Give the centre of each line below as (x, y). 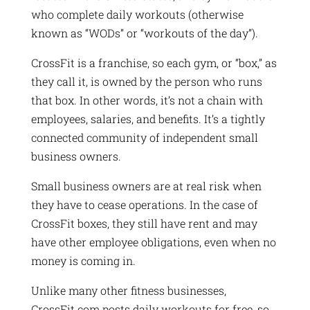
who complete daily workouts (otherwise (137, 14)
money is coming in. (83, 260)
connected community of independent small (144, 137)
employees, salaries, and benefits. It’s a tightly (148, 118)
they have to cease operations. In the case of (144, 204)
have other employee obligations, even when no (153, 241)
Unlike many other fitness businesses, (128, 290)
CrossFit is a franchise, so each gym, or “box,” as (154, 62)
